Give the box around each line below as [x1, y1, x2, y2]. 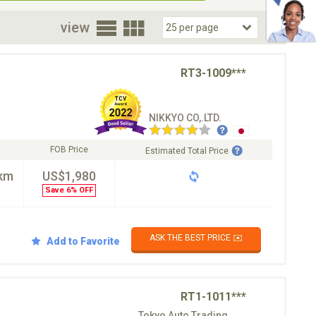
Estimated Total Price [145, 145, 229, 156]
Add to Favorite [47, 236, 120, 248]
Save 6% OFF [45, 185, 93, 195]
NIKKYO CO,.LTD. [149, 111, 221, 123]
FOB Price [50, 144, 88, 154]
